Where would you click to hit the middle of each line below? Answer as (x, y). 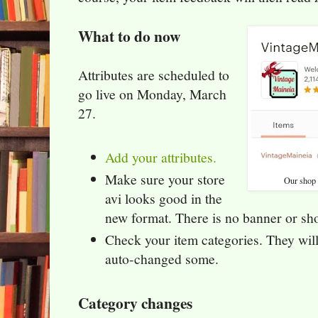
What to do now (129, 36)
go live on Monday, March (152, 94)
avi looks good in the (164, 198)
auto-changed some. (162, 258)
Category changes (135, 303)
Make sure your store (165, 179)
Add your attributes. (161, 158)
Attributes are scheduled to (154, 75)
